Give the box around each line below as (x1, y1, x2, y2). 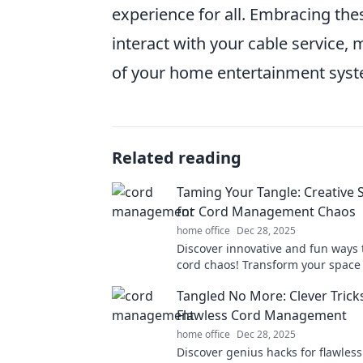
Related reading (112, 146, 241, 169)
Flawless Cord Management (177, 305, 347, 324)
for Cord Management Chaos (177, 202, 356, 220)
